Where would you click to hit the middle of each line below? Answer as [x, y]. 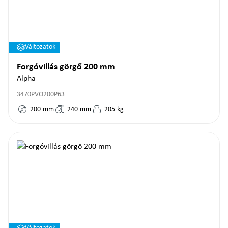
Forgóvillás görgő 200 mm [66, 67]
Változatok [40, 47]
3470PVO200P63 [41, 94]
